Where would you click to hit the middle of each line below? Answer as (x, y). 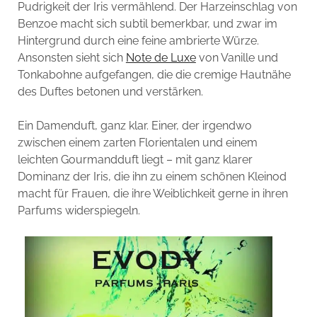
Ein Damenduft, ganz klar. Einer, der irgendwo (134, 125)
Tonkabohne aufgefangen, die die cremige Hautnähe (154, 74)
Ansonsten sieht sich (71, 57)
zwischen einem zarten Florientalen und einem (137, 142)
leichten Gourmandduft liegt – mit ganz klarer (135, 159)
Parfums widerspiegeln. (79, 210)
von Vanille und (237, 57)
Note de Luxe (161, 57)
